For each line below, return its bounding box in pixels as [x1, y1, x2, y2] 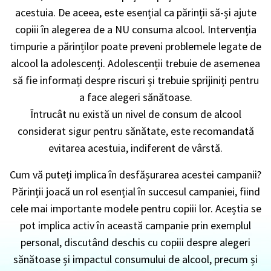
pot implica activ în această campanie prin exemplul [20, 218, 251, 232]
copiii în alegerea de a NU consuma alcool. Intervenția [15, 22, 256, 36]
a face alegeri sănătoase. [79, 90, 192, 104]
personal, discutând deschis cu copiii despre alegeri [21, 235, 250, 249]
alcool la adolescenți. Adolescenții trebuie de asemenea [11, 56, 260, 70]
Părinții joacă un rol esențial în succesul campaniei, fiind [11, 184, 260, 198]
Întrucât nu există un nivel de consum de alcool [30, 106, 241, 121]
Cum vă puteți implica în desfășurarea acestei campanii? [10, 167, 261, 181]
